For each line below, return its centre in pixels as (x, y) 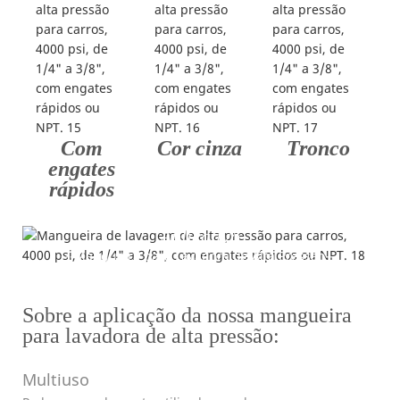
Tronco (319, 148)
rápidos (81, 189)
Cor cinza (200, 148)
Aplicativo (200, 236)
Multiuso (56, 379)
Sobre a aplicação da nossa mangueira (187, 315)
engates (81, 168)
